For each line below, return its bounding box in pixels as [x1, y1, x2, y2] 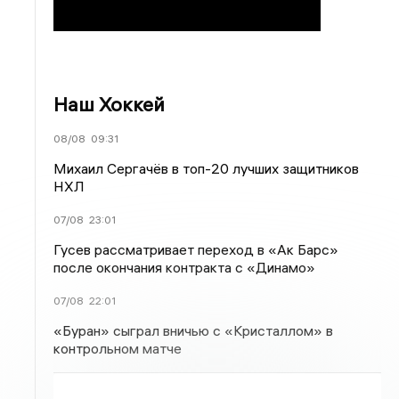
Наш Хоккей [53, 92, 166, 117]
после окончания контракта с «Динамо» [53, 258, 316, 276]
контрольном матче [53, 339, 183, 357]
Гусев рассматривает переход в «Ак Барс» [53, 240, 339, 258]
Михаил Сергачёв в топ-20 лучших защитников [53, 159, 360, 177]
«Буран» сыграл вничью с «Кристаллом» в [53, 322, 334, 339]
